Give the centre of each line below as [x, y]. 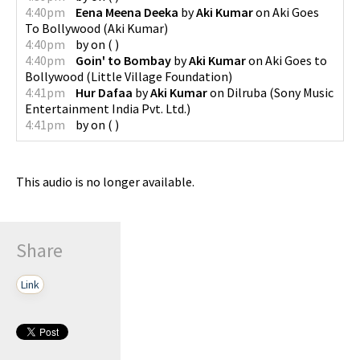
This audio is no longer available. [105, 181]
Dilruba [247, 92]
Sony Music [304, 92]
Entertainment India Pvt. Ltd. [106, 108]
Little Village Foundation [160, 76]
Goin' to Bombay [123, 60]
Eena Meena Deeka [127, 12]
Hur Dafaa [104, 92]
